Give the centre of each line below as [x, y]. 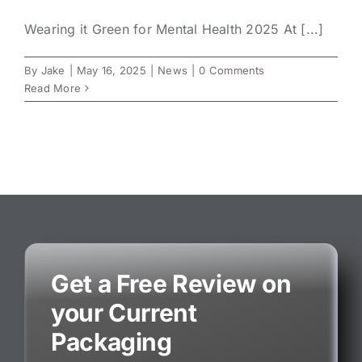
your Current [124, 312]
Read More [53, 88]
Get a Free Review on [171, 283]
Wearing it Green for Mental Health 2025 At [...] [174, 29]
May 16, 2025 [111, 70]
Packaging [111, 341]
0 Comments [232, 70]
